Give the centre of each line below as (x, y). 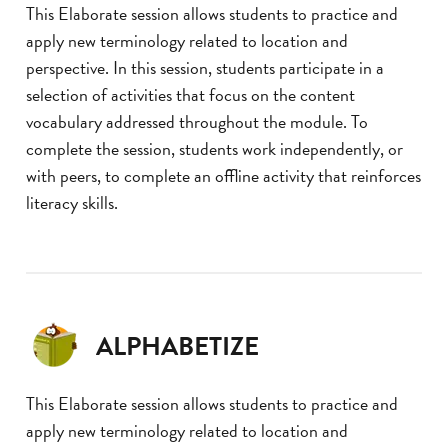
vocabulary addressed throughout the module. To (197, 122)
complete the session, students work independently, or (214, 149)
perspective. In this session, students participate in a (205, 68)
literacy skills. (72, 203)
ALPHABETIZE (177, 347)
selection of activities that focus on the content (190, 95)
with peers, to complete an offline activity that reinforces (223, 176)
